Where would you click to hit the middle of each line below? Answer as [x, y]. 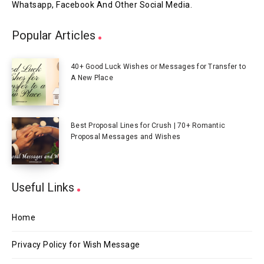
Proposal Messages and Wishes [126, 137]
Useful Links [43, 187]
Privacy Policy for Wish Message [76, 245]
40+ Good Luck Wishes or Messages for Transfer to [158, 67]
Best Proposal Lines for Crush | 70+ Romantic [148, 126]
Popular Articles [54, 35]
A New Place [92, 78]
